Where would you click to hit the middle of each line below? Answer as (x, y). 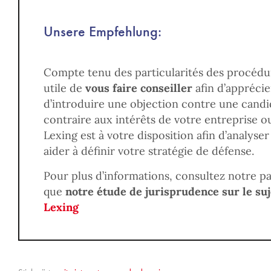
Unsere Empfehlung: (103, 31)
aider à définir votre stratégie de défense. (149, 151)
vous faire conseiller (139, 88)
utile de (64, 88)
